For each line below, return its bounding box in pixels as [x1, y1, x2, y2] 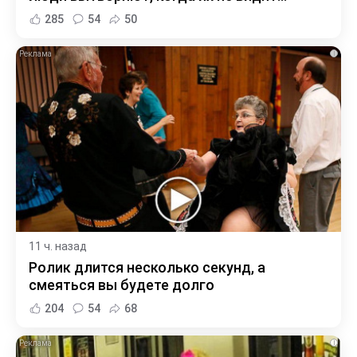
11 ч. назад [29, 239, 87, 253]
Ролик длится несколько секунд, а [29, 258, 265, 276]
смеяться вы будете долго [29, 276, 214, 293]
